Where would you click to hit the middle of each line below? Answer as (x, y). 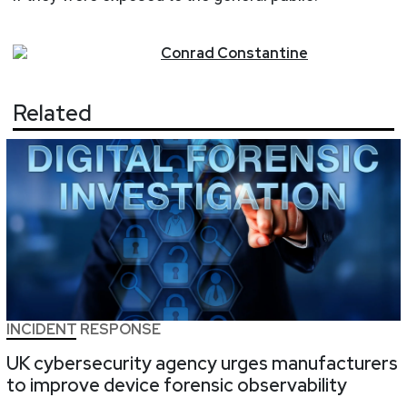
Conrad (188, 53)
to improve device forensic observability (177, 386)
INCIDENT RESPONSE (84, 330)
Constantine (263, 53)
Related (52, 114)
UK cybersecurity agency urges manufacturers (202, 364)
